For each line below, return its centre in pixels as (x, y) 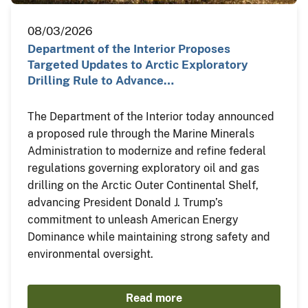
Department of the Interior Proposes (129, 49)
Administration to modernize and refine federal (147, 151)
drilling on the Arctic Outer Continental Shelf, (143, 186)
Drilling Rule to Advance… (101, 81)
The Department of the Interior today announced (151, 117)
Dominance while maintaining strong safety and (149, 237)
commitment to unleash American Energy (133, 220)
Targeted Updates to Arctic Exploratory (138, 65)
